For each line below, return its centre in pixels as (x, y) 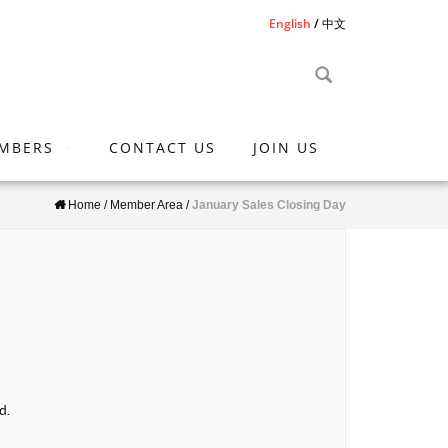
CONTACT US (162, 147)
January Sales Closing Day (269, 205)
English (290, 23)
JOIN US (286, 147)
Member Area (146, 205)
